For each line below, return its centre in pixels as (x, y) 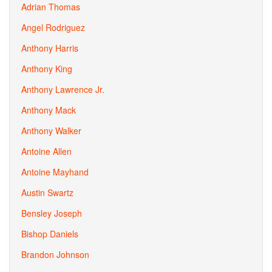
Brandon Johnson (55, 254)
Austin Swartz (47, 192)
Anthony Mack (49, 110)
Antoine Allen (46, 151)
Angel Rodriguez (53, 27)
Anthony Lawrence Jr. (63, 89)
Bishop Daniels (50, 234)
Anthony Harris (50, 48)
